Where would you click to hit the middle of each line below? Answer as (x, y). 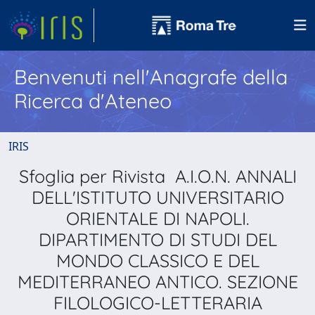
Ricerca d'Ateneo (93, 101)
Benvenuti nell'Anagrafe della (151, 77)
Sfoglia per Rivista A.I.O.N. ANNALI (157, 176)
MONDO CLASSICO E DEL (157, 261)
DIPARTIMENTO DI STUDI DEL (157, 239)
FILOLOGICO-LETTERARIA (157, 303)
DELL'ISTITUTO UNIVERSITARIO (157, 197)
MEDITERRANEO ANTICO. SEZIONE (157, 282)
